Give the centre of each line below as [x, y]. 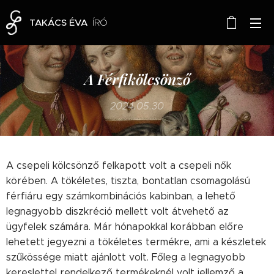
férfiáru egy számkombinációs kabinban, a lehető [121, 196]
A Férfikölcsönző [137, 79]
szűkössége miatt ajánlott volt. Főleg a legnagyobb [126, 257]
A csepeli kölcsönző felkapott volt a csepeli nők [119, 165]
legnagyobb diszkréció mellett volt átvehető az [117, 211]
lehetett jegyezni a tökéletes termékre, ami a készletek [136, 242]
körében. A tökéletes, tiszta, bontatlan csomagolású [128, 181]
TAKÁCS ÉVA [61, 22]
